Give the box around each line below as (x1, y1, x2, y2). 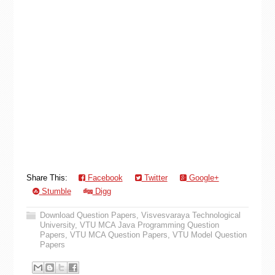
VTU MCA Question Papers (69, 230, 168, 239)
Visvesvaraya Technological (141, 211, 241, 220)
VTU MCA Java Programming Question (79, 220, 219, 230)
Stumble (39, 187, 71, 196)
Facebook (85, 173, 123, 182)
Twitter (141, 173, 168, 182)
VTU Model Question (172, 230, 247, 239)
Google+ (186, 173, 219, 182)
